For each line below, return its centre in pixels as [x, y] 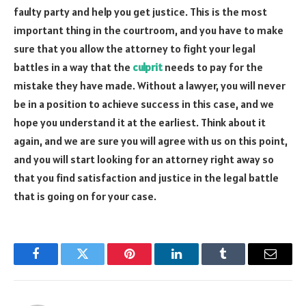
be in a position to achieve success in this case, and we [144, 103]
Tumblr [240, 264]
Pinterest [150, 264]
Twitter [99, 264]
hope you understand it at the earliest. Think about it [140, 122]
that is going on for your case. [85, 196]
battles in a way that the [73, 67]
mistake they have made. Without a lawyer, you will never [150, 85]
